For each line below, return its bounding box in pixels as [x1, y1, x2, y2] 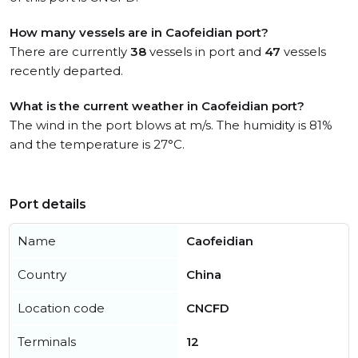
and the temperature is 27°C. [10, 137, 185, 152]
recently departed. [10, 63, 123, 78]
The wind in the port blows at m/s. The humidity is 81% [10, 117, 332, 133]
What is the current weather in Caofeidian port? [10, 98, 304, 113]
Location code [18, 300, 105, 316]
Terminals [18, 334, 76, 349]
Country [18, 267, 66, 282]
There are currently [10, 44, 130, 59]
